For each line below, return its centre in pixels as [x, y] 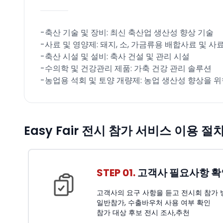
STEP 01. [116, 173]
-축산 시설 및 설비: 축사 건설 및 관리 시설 [115, 56]
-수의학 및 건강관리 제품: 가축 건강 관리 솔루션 [126, 68]
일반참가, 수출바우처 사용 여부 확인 [154, 203]
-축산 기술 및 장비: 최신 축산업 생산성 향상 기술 [127, 33]
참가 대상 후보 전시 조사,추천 [143, 213]
